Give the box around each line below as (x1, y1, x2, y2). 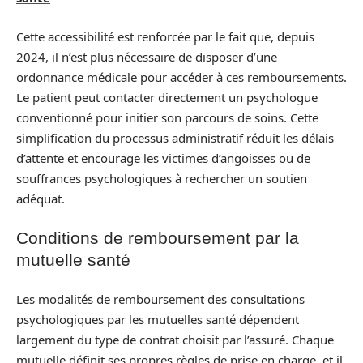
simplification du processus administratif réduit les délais (16, 129, 334, 146)
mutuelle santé (16, 250, 130, 269)
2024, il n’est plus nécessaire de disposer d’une (16, 48, 277, 65)
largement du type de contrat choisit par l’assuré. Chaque (16, 331, 334, 348)
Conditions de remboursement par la (16, 228, 299, 247)
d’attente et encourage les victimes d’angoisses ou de (16, 149, 310, 166)
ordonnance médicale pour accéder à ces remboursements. (16, 68, 347, 85)
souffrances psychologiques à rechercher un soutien (16, 169, 307, 186)
